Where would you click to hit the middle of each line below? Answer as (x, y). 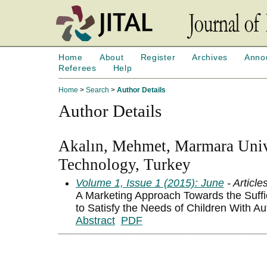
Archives (210, 57)
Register (158, 57)
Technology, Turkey (125, 165)
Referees (77, 68)
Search (97, 90)
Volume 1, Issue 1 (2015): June (150, 183)
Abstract (95, 221)
